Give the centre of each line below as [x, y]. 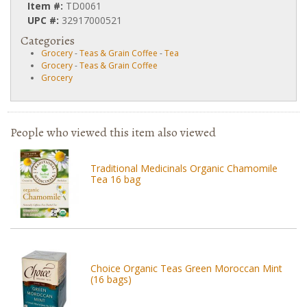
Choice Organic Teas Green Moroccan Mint [187, 268]
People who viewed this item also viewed [113, 132]
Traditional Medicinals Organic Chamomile [184, 168]
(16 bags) [111, 279]
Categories [48, 40]
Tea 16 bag [116, 179]
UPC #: [45, 20]
